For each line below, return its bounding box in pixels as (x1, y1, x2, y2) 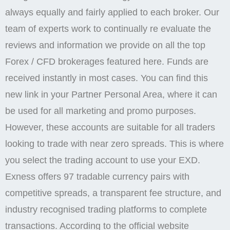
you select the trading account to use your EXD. (5, 155, 200, 166)
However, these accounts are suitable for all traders (5, 122, 215, 133)
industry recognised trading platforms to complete (5, 204, 207, 215)
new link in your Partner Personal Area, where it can (5, 89, 217, 100)
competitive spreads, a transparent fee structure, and (5, 188, 221, 199)
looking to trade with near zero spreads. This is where (5, 139, 224, 149)
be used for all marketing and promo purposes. (5, 106, 196, 117)
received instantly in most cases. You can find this (5, 73, 208, 84)
